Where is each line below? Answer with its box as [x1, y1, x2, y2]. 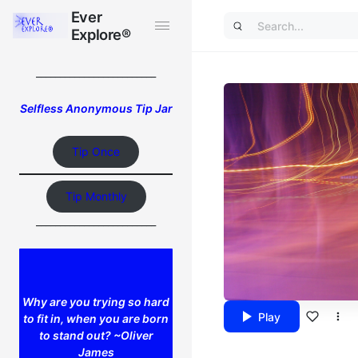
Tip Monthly [65, 189, 127, 203]
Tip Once [72, 145, 120, 158]
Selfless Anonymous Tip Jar [19, 101, 173, 115]
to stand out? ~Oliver [38, 328, 153, 342]
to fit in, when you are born [23, 312, 169, 325]
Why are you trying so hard [22, 295, 169, 308]
